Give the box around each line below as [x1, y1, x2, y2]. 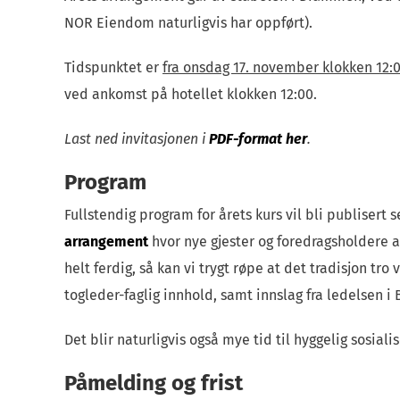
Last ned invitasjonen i [63, 129, 209, 147]
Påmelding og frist [63, 370, 243, 396]
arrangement [63, 232, 148, 250]
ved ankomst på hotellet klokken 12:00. [63, 85, 317, 103]
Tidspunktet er [63, 58, 162, 76]
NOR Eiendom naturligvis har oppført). [63, 13, 312, 31]
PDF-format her [208, 129, 307, 147]
